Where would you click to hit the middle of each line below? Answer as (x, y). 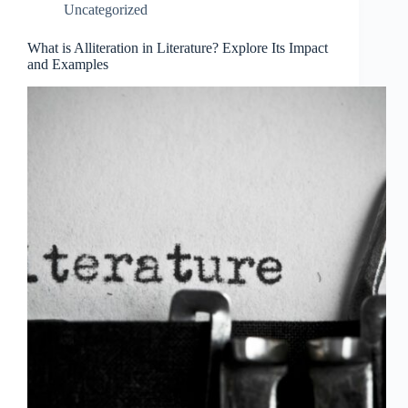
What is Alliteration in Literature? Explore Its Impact (178, 48)
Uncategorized (106, 10)
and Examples (68, 64)
